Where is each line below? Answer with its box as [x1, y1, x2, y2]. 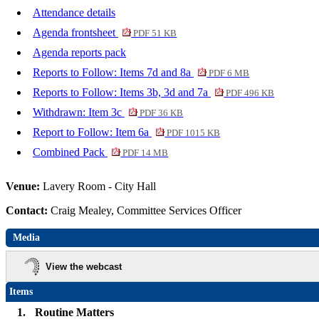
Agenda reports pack [33, 46, 126, 59]
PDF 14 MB [120, 148, 169, 159]
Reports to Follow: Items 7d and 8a [33, 66, 194, 79]
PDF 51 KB [131, 28, 177, 39]
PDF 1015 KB [164, 128, 221, 139]
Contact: [6, 204, 51, 217]
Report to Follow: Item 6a [33, 126, 152, 139]
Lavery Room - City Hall [43, 180, 156, 193]
